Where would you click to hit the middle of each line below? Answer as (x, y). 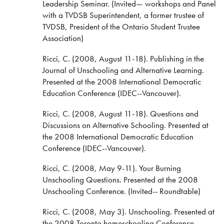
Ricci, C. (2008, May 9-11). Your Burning (111, 168)
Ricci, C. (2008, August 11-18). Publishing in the (123, 58)
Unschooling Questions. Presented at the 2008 (120, 180)
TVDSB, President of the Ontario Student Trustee (121, 26)
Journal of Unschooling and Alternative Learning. (123, 70)
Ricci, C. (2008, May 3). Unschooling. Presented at (128, 212)
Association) (64, 38)
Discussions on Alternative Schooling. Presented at (125, 125)
